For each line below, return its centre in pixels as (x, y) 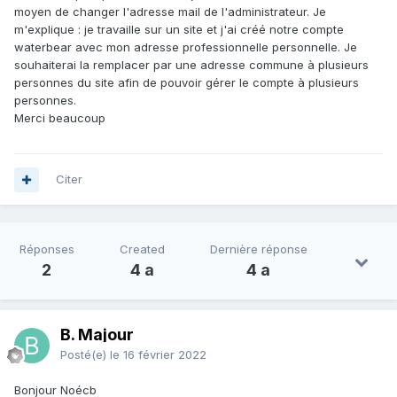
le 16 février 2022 (158, 355)
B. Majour (97, 335)
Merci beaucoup (60, 118)
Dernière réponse (258, 249)
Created (142, 249)
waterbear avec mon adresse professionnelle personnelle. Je (186, 47)
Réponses (47, 249)
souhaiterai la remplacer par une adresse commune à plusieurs (191, 65)
